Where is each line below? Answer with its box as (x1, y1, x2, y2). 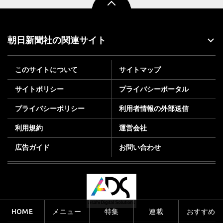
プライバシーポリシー (15, 104, 85, 112)
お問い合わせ (119, 143, 161, 151)
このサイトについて (15, 65, 78, 74)
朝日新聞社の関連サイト (7, 35, 106, 45)
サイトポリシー (15, 85, 64, 93)
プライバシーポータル (119, 85, 189, 93)
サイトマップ (119, 65, 161, 74)
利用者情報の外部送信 (119, 104, 189, 112)
